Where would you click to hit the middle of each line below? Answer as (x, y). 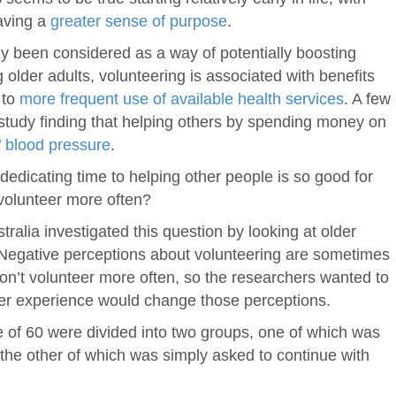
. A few (367, 99)
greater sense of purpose (139, 21)
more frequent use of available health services (182, 99)
